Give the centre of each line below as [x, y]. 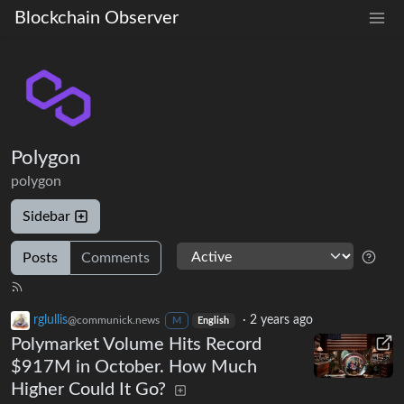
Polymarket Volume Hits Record [136, 344]
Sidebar [46, 216]
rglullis [50, 320]
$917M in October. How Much [134, 367]
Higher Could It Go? [88, 389]
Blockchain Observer [96, 18]
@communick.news [114, 320]
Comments [115, 257]
